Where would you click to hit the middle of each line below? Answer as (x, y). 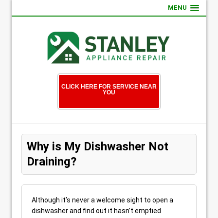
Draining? (52, 162)
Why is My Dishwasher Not (98, 146)
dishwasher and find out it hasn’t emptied (96, 211)
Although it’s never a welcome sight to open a (102, 200)
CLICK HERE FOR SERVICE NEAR (109, 87)
